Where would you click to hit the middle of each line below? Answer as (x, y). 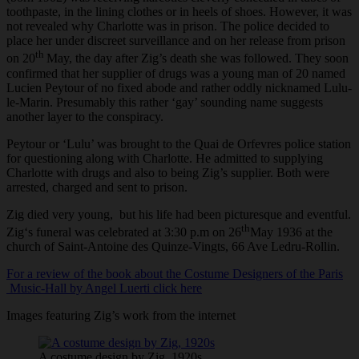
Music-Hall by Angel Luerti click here (104, 288)
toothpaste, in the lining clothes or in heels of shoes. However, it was (179, 12)
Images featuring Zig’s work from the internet (121, 315)
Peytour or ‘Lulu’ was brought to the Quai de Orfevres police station (179, 143)
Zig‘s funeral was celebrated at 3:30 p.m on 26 (124, 232)
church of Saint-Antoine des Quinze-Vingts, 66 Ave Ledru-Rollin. (173, 246)
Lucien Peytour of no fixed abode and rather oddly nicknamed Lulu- (179, 87)
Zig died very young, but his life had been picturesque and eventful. (179, 214)
